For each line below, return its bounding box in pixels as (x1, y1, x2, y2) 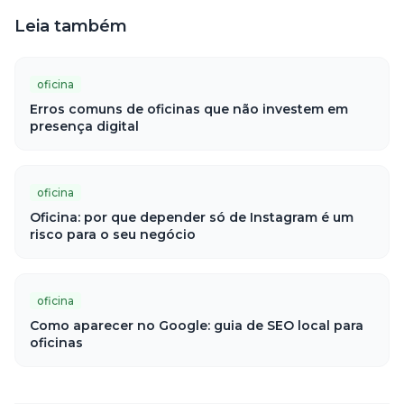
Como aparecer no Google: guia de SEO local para (30, 317, 363, 334)
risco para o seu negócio (30, 226, 196, 243)
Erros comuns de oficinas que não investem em (30, 101, 348, 117)
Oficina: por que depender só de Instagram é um (30, 209, 353, 225)
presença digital (30, 118, 139, 134)
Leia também (14, 16, 127, 36)
